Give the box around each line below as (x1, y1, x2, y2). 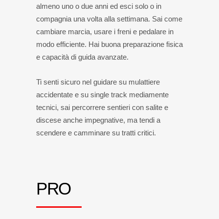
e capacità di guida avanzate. (36, 53, 129, 61)
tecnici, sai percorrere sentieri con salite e (36, 103, 168, 111)
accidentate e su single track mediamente (36, 90, 169, 99)
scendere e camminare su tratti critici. (36, 129, 156, 137)
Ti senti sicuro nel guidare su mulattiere (36, 78, 160, 86)
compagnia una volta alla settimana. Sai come (36, 15, 182, 23)
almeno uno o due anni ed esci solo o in (36, 2, 161, 10)
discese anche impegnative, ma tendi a (36, 116, 160, 124)
